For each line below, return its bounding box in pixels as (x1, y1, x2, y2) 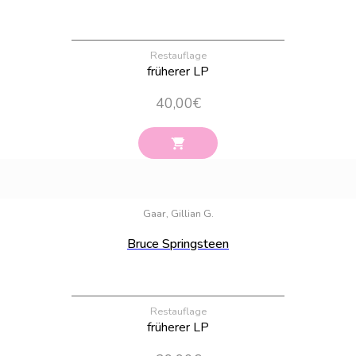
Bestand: (306, 184, 338, 195)
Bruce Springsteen (127, 234, 229, 253)
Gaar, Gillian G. (142, 206, 214, 221)
